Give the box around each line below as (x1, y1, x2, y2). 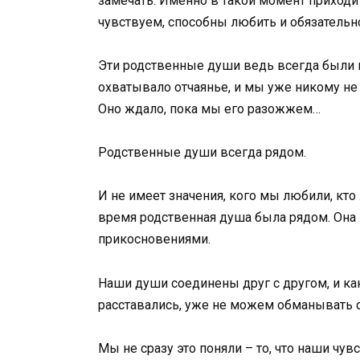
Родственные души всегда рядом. (98, 145, 306, 161)
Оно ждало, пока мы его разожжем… (98, 101, 321, 117)
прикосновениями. (98, 231, 211, 247)
